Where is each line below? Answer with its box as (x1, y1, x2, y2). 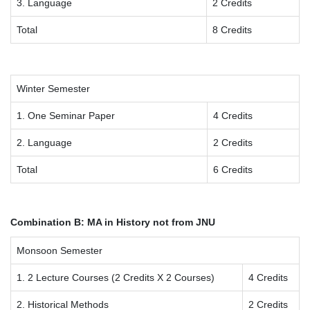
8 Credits (212, 24, 252, 36)
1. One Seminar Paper (17, 110, 115, 122)
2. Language (17, 137, 72, 149)
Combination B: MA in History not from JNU (10, 217, 215, 228)
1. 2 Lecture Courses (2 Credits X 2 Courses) (17, 272, 215, 284)
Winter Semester (17, 83, 90, 95)
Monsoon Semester (17, 245, 102, 257)
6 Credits (213, 164, 253, 176)
